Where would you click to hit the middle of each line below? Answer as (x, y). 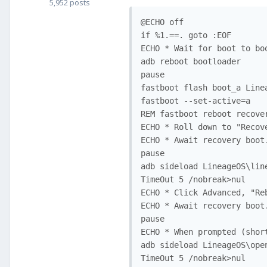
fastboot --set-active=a (195, 100)
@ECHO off (162, 22)
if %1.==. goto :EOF (186, 35)
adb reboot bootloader (191, 61)
